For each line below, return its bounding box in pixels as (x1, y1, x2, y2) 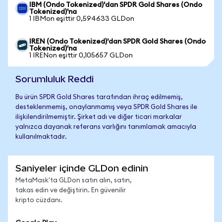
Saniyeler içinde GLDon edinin (15, 163, 148, 173)
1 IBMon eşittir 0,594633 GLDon (29, 15, 134, 22)
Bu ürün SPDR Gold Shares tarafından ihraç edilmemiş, (15, 94, 183, 101)
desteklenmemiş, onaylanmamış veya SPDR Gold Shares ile (15, 104, 197, 111)
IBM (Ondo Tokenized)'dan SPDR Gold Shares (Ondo (29, 1, 202, 8)
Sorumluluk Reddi (15, 74, 94, 84)
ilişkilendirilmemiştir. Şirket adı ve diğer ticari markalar (15, 114, 182, 120)
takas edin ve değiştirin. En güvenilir (15, 187, 126, 194)
